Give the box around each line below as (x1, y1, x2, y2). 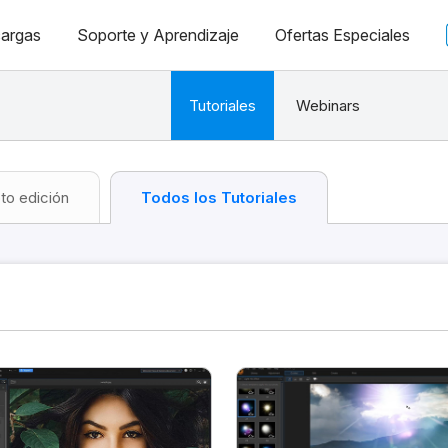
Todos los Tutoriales (141, 188, 297, 207)
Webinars (295, 96, 360, 115)
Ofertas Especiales (274, 25, 410, 45)
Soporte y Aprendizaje (76, 25, 239, 45)
